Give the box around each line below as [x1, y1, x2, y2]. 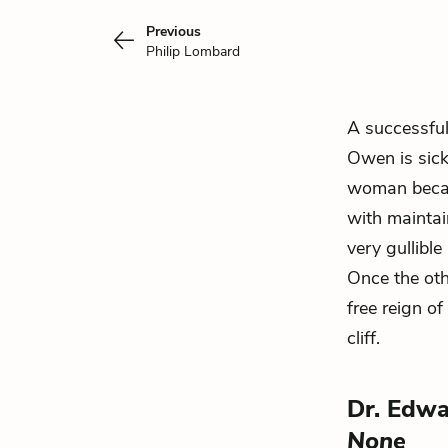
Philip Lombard [146, 42, 240, 61]
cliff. [347, 326, 380, 350]
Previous [146, 22, 201, 41]
